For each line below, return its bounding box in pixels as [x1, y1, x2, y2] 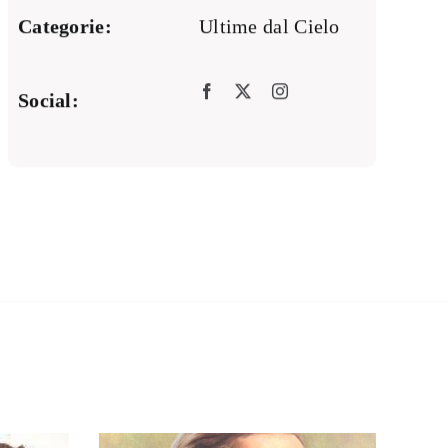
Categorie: [17, 15, 112, 38]
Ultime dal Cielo [198, 15, 340, 38]
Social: [17, 89, 80, 112]
